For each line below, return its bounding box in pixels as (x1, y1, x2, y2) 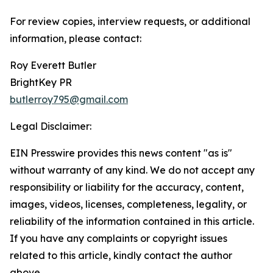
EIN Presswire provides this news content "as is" (10, 147, 232, 160)
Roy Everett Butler (10, 59, 96, 72)
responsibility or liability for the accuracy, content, (10, 181, 244, 194)
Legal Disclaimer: (10, 120, 91, 133)
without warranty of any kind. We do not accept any (10, 164, 255, 177)
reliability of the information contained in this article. (10, 215, 254, 228)
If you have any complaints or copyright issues (10, 232, 227, 245)
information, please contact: (10, 32, 141, 45)
